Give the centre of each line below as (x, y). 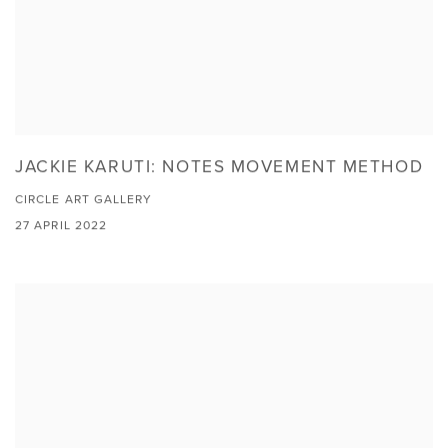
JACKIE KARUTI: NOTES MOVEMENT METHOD (219, 165)
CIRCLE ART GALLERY (84, 198)
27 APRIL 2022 (61, 224)
